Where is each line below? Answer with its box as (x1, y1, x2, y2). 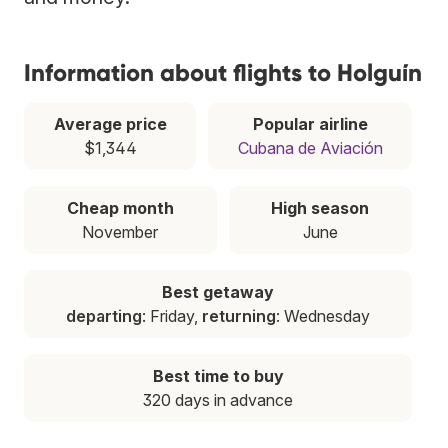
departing (66, 305, 142, 326)
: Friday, (142, 305, 202, 326)
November (82, 221, 159, 242)
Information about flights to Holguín (24, 57, 422, 87)
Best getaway (162, 281, 274, 302)
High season (271, 197, 370, 218)
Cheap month (66, 197, 174, 218)
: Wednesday (276, 305, 370, 326)
